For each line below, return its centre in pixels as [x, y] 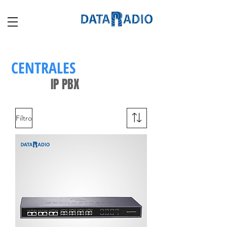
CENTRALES [43, 68]
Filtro [24, 118]
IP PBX [65, 84]
